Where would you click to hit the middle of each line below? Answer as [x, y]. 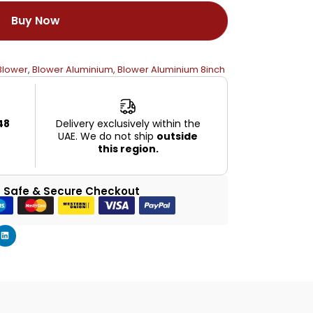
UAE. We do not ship [108, 136]
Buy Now [36, 20]
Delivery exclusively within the [128, 123]
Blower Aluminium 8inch [171, 69]
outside [177, 136]
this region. [128, 148]
